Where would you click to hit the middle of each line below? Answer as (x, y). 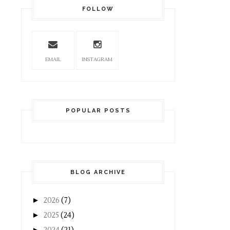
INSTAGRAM (97, 59)
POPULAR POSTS (98, 111)
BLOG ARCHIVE (98, 172)
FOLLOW (98, 9)
